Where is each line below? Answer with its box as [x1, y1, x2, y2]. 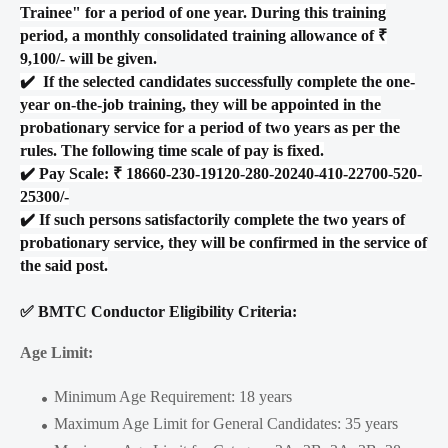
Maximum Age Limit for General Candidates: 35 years [54, 415, 398, 433]
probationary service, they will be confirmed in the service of [20, 234, 427, 252]
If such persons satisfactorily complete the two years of [35, 211, 405, 229]
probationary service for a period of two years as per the [20, 119, 400, 137]
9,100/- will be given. [20, 50, 157, 68]
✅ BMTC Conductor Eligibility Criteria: [20, 303, 297, 321]
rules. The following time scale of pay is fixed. [20, 142, 324, 160]
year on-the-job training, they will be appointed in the [20, 96, 381, 114]
